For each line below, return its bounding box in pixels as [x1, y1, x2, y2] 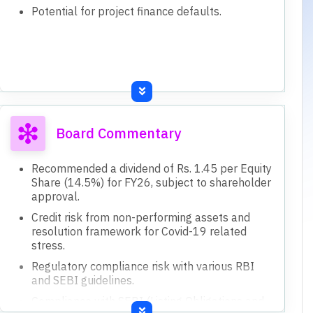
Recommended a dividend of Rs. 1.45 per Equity [31, 161, 272, 175]
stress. [31, 238, 65, 252]
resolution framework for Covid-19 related [31, 224, 247, 238]
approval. [31, 189, 80, 203]
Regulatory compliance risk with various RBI [31, 259, 254, 273]
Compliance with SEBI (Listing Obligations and [31, 293, 264, 308]
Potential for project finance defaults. [31, 3, 221, 18]
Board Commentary [55, 123, 181, 143]
